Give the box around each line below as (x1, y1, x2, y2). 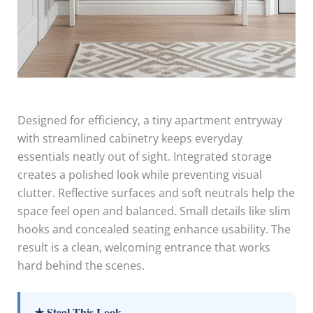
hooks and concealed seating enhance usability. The (17, 221, 291, 237)
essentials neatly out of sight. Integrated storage (17, 148, 272, 164)
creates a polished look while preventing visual (17, 166, 262, 182)
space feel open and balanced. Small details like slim (17, 203, 291, 219)
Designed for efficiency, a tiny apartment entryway (17, 112, 282, 128)
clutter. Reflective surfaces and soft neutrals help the (17, 184, 295, 201)
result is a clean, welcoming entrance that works (17, 239, 270, 255)
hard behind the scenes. (17, 257, 145, 273)
